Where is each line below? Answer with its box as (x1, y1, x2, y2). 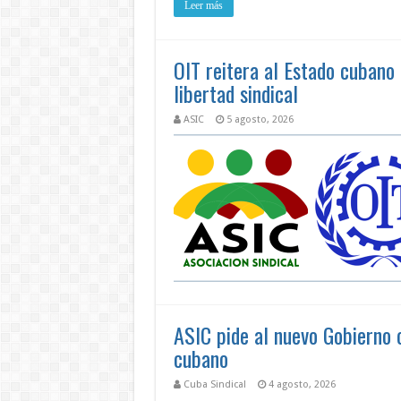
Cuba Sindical (183, 379, 246, 390)
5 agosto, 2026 (226, 114, 294, 125)
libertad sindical (173, 77, 298, 109)
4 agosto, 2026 (268, 379, 336, 390)
